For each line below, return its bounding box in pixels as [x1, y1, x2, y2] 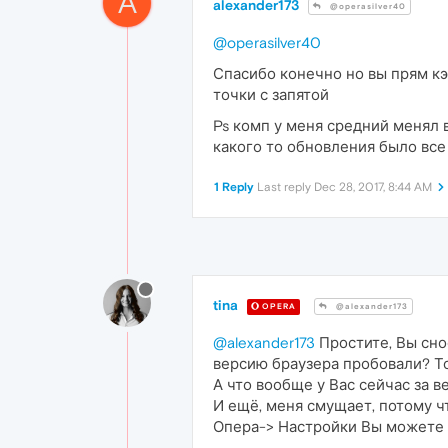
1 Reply [214, 179, 254, 194]
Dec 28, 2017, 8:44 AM [314, 179, 432, 194]
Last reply [257, 179, 314, 194]
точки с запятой [213, 85, 329, 103]
